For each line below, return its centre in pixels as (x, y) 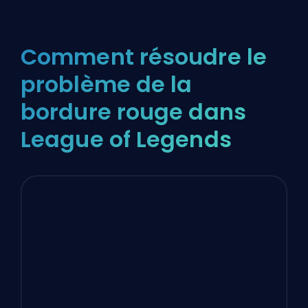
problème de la (107, 84)
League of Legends (126, 139)
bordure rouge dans (133, 111)
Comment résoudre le (144, 56)
